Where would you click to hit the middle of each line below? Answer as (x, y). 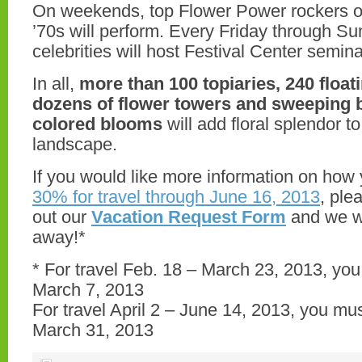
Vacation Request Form (189, 217)
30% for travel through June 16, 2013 (176, 197)
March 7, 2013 (88, 290)
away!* (59, 237)
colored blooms (97, 124)
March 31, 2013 (93, 330)
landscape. (75, 144)
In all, (56, 84)
